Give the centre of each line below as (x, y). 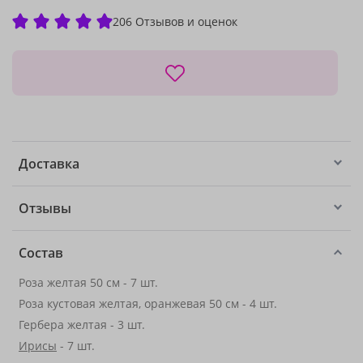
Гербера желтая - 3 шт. (82, 325)
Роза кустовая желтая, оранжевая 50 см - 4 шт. (148, 303)
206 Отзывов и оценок (175, 21)
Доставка (49, 164)
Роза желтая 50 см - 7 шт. (88, 282)
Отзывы (45, 208)
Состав (41, 253)
